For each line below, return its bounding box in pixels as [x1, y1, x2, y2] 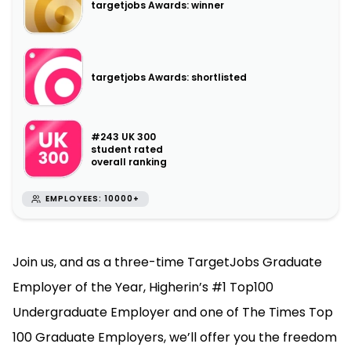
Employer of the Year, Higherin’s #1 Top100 [13, 278, 273, 296]
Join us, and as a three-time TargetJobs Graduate [13, 253, 322, 271]
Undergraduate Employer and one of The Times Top [13, 303, 333, 321]
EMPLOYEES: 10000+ [45, 193, 139, 204]
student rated [91, 143, 163, 156]
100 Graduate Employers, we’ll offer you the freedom [13, 328, 337, 346]
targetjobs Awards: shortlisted [91, 71, 247, 84]
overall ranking [91, 155, 167, 168]
